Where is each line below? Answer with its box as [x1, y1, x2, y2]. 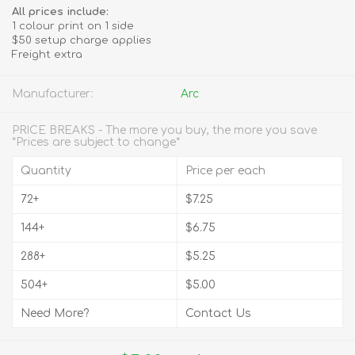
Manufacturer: [12, 88, 94, 100]
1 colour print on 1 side [12, 21, 134, 32]
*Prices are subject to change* [12, 136, 180, 148]
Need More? [21, 307, 89, 319]
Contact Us [185, 307, 251, 319]
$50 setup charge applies [12, 35, 151, 46]
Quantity [21, 165, 71, 177]
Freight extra [12, 49, 82, 60]
